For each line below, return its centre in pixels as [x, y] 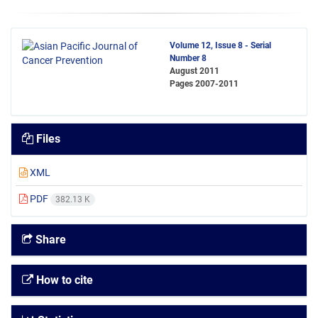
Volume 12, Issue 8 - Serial [220, 45]
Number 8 [188, 58]
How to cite [63, 280]
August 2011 [194, 71]
